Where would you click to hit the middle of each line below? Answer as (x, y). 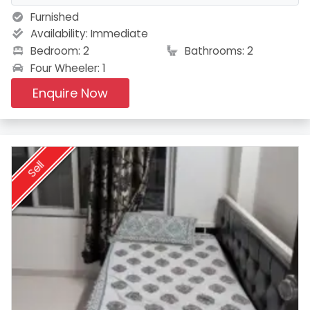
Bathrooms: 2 (218, 51)
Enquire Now (70, 93)
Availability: (59, 34)
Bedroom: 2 (58, 51)
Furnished (53, 17)
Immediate (119, 34)
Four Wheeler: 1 (66, 69)
